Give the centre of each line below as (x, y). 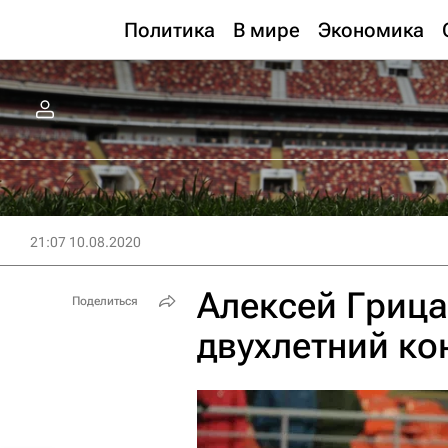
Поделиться (105, 301)
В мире (266, 30)
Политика (169, 30)
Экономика (371, 30)
